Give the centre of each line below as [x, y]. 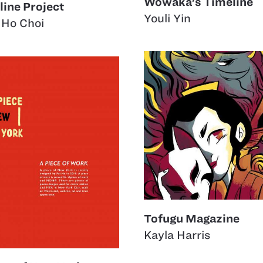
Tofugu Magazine [192, 218]
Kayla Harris [177, 235]
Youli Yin [167, 18]
